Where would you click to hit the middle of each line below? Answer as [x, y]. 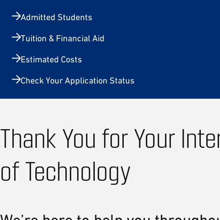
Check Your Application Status [78, 80]
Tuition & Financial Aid [63, 38]
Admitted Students [56, 17]
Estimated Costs [51, 59]
